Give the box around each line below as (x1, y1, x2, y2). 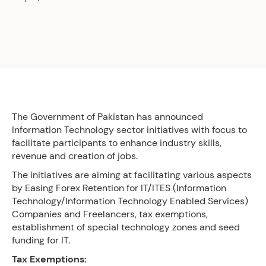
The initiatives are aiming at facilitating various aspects (12, 169, 252, 181)
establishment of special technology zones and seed (12, 221, 240, 233)
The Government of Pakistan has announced (12, 110, 203, 123)
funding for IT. (12, 234, 70, 246)
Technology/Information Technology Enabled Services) (12, 195, 248, 207)
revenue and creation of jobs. (12, 150, 138, 162)
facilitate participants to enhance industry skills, (12, 137, 221, 149)
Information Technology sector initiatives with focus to (12, 123, 247, 136)
